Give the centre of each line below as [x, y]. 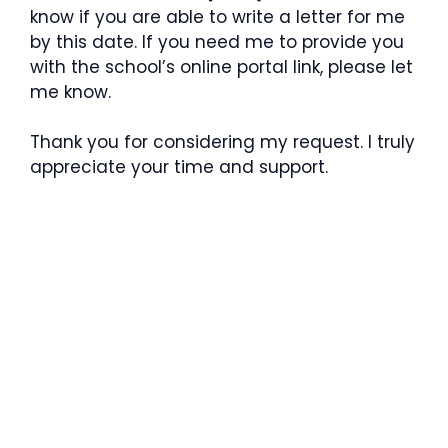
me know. [70, 91]
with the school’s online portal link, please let [221, 66]
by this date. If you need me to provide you [217, 41]
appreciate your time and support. [179, 167]
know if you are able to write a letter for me [217, 16]
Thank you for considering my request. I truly [222, 142]
